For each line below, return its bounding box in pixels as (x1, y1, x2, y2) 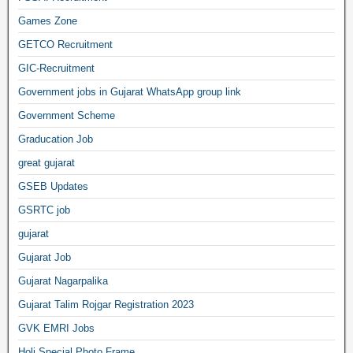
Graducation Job (18, 133, 93, 145)
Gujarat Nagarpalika (18, 275, 108, 287)
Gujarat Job (18, 251, 71, 263)
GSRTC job (18, 204, 70, 216)
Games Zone (18, 15, 77, 27)
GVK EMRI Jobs (18, 322, 95, 334)
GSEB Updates (18, 180, 88, 192)
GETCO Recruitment (18, 39, 113, 50)
